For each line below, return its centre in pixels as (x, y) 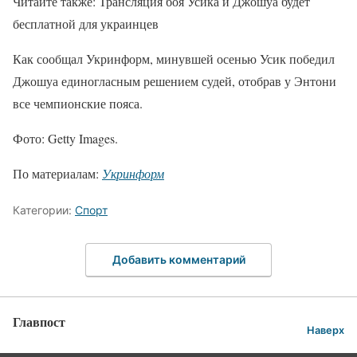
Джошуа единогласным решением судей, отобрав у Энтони (175, 80)
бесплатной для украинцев (86, 23)
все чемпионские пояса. (78, 103)
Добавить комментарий (178, 260)
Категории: (44, 210)
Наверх (326, 330)
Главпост (39, 322)
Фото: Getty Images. (65, 138)
